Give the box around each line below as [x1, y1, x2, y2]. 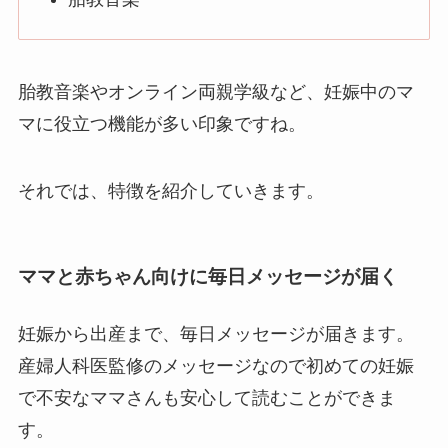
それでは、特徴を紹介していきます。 [17, 181, 324, 202]
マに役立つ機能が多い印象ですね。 [17, 113, 306, 134]
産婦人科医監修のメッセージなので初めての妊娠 [17, 355, 414, 376]
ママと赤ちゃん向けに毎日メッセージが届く [17, 265, 398, 287]
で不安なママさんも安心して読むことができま [17, 387, 396, 408]
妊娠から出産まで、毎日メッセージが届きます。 [17, 323, 414, 344]
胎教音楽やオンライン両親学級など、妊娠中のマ [17, 81, 414, 102]
